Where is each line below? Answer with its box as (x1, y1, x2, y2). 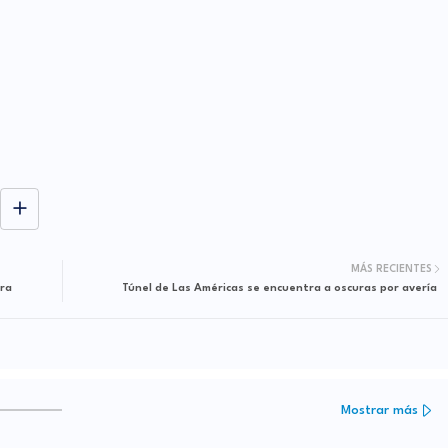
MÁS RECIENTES (350, 263, 432, 274)
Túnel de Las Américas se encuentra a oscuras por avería (121, 283, 437, 295)
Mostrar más (340, 403, 418, 417)
